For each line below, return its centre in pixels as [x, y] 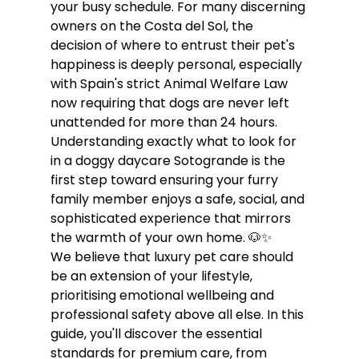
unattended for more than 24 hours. [165, 122]
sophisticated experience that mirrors [172, 218]
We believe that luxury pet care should [173, 256]
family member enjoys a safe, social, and [179, 199]
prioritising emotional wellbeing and [163, 295]
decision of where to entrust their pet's [174, 45]
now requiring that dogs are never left [171, 103]
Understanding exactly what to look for [175, 141]
